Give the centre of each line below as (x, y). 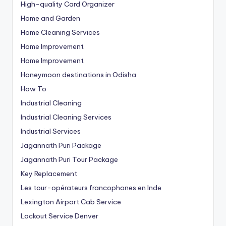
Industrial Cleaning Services (66, 117)
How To (34, 89)
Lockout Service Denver (60, 216)
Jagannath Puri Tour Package (69, 159)
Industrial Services (51, 131)
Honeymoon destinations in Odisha (78, 74)
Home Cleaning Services (60, 32)
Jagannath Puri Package (61, 145)
